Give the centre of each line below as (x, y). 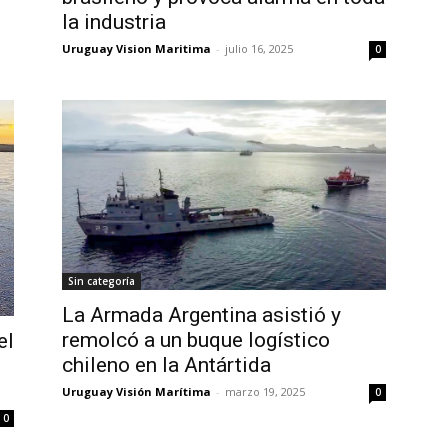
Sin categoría (101, 281)
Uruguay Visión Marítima (136, 392)
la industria (114, 21)
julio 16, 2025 (259, 48)
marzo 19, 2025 (265, 392)
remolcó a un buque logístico (196, 340)
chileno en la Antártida (166, 365)
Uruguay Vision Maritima (136, 48)
